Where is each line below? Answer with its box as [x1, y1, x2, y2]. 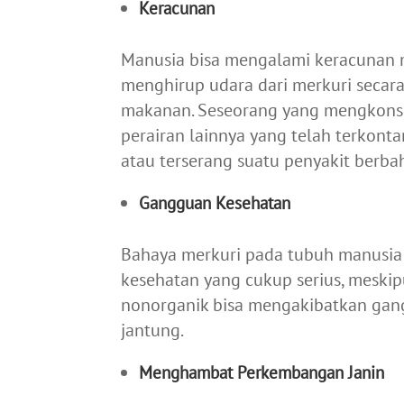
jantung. [121, 317, 185, 342]
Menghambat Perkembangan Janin [139, 361, 385, 383]
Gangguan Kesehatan [139, 191, 291, 214]
